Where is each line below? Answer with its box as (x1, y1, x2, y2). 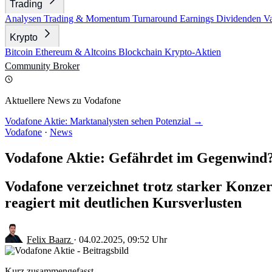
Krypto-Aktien (165, 47, 221, 57)
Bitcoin (5, 47, 35, 57)
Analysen (5, 13, 44, 24)
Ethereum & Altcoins (35, 47, 118, 57)
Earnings (180, 13, 216, 24)
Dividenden (216, 13, 263, 24)
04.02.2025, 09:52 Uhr (79, 234, 167, 245)
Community (5, 61, 53, 71)
